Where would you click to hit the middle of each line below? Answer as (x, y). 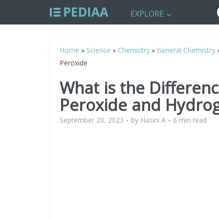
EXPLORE (147, 14)
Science (99, 50)
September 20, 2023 (92, 120)
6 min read (190, 120)
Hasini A (153, 120)
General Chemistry (186, 50)
